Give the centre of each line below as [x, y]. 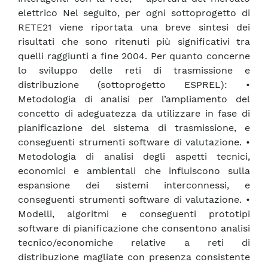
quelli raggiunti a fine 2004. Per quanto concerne [134, 56]
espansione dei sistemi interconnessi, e [134, 185]
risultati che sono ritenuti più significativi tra [134, 42]
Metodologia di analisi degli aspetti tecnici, [134, 157]
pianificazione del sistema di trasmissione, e [134, 128]
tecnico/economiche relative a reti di [134, 243]
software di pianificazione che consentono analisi [134, 229]
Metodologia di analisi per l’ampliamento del [134, 99]
